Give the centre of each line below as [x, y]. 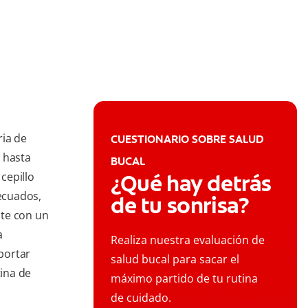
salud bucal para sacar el [175, 260]
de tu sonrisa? [180, 206]
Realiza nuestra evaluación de [188, 240]
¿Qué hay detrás [191, 184]
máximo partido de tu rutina [184, 279]
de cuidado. [141, 298]
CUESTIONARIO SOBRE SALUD [187, 140]
